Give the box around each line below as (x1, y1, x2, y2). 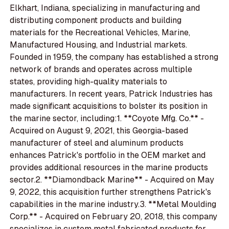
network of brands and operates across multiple (10, 63, 193, 75)
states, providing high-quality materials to (10, 76, 168, 87)
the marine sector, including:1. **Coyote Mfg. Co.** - (10, 112, 204, 124)
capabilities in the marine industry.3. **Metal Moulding (10, 198, 217, 210)
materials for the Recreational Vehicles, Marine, (10, 27, 191, 38)
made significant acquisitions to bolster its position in (10, 100, 208, 111)
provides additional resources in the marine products (10, 162, 209, 173)
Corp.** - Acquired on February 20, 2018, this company (10, 211, 218, 222)
